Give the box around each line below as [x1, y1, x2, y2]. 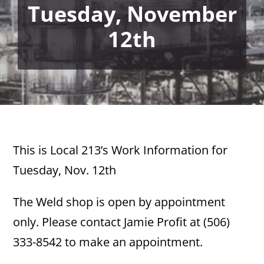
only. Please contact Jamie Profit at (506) [13, 214, 230, 230]
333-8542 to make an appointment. [13, 234, 203, 250]
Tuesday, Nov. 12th [13, 162, 117, 178]
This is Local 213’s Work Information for [13, 142, 228, 158]
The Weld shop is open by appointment [13, 194, 226, 210]
